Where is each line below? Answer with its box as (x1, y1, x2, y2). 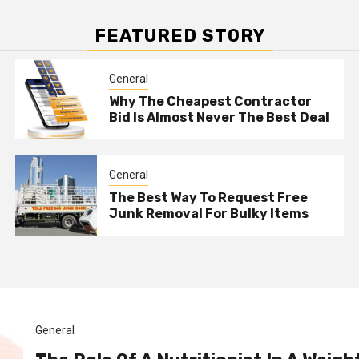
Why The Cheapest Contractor (109, 93, 313, 109)
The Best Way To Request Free (109, 189, 309, 205)
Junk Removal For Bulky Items (109, 205, 309, 221)
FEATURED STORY (94, 25, 265, 47)
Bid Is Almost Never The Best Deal (109, 109, 330, 125)
